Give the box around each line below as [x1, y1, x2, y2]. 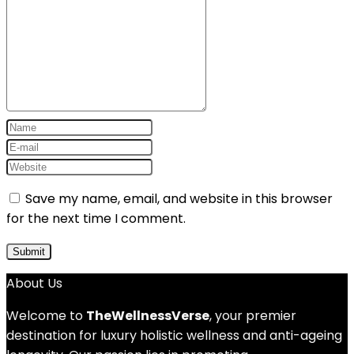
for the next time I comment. [6, 209, 186, 228]
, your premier [209, 307, 296, 325]
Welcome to [6, 307, 86, 325]
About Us [6, 274, 62, 292]
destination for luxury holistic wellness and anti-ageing [6, 326, 342, 345]
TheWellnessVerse [86, 307, 209, 325]
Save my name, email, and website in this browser [25, 190, 333, 208]
